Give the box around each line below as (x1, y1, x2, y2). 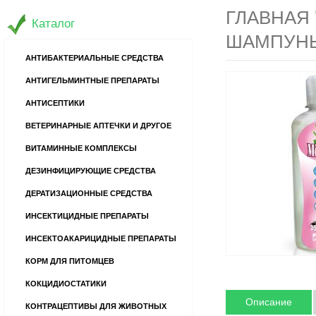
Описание (245, 296, 292, 308)
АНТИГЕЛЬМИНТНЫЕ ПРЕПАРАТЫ (25, 76, 159, 85)
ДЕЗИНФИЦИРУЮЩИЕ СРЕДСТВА (25, 166, 156, 175)
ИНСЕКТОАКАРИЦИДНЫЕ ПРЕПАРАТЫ (25, 234, 176, 243)
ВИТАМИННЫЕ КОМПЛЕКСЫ (25, 144, 137, 152)
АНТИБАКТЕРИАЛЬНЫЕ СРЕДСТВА (25, 54, 164, 62)
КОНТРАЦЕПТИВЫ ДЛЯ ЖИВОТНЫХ (25, 302, 166, 310)
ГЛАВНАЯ (226, 7, 310, 28)
